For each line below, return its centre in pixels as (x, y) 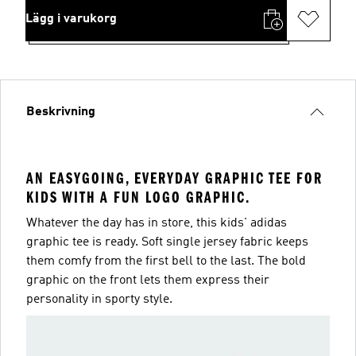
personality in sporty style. (99, 300)
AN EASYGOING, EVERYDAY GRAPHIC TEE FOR (174, 178)
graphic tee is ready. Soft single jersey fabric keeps (167, 242)
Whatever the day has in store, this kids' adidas (157, 223)
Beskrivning (61, 112)
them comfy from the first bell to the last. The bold (166, 261)
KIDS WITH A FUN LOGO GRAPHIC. (138, 197)
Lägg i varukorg (71, 19)
